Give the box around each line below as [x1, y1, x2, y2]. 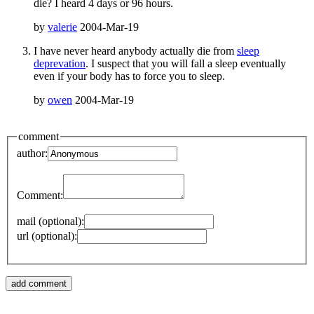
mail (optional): [17, 215, 84, 228]
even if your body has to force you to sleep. [34, 69, 225, 82]
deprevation [34, 57, 86, 69]
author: [17, 147, 48, 160]
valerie [48, 20, 77, 33]
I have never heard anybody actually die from [34, 44, 237, 57]
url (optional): [17, 230, 77, 243]
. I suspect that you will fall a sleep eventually [86, 57, 286, 69]
